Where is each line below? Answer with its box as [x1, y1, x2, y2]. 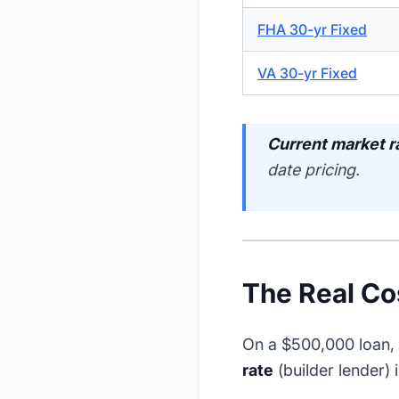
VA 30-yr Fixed [257, 64, 357, 83]
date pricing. [267, 160, 360, 180]
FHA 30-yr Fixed [257, 20, 367, 39]
